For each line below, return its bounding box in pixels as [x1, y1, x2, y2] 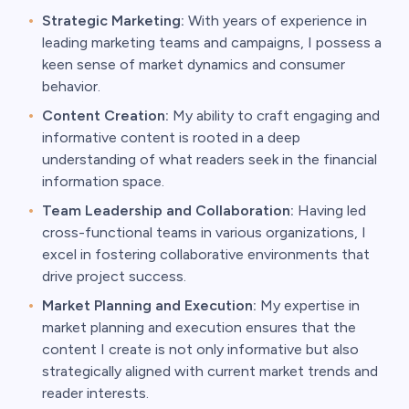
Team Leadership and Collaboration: [42, 201, 294, 219]
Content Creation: [42, 106, 169, 124]
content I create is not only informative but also [42, 340, 359, 358]
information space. [42, 172, 164, 190]
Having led [294, 201, 366, 219]
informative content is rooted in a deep [42, 128, 300, 146]
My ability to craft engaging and [169, 106, 380, 124]
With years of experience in [184, 11, 367, 29]
